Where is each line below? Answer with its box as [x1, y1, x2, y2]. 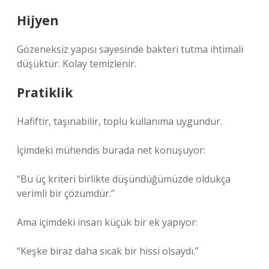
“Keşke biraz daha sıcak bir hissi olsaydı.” [17, 244, 199, 258]
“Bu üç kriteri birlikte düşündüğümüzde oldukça [17, 172, 231, 186]
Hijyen [17, 12, 59, 29]
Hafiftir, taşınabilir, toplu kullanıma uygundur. [17, 115, 222, 128]
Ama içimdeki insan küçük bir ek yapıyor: [17, 216, 198, 229]
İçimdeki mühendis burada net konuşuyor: [17, 144, 205, 157]
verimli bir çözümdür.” [17, 187, 115, 200]
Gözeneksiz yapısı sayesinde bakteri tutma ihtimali [17, 43, 243, 56]
